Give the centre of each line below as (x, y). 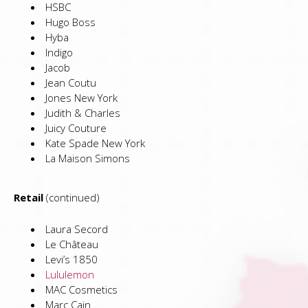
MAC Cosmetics (81, 289)
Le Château (72, 244)
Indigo (59, 52)
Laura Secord (77, 229)
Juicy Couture (76, 128)
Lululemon (70, 274)
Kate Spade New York (95, 143)
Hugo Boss (70, 22)
